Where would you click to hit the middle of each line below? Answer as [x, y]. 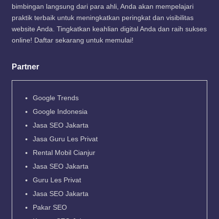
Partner [25, 67]
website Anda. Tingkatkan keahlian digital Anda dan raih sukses [109, 29]
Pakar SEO [50, 208]
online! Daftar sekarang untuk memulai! [73, 41]
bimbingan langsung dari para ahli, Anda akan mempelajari [103, 7]
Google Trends [56, 98]
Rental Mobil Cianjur [64, 153]
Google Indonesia [60, 112]
